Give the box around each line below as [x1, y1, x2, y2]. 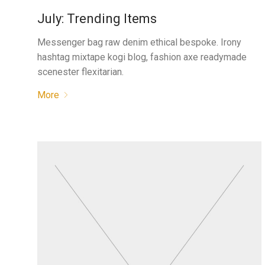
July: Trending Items [37, 11, 157, 26]
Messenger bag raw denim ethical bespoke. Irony [37, 36, 241, 48]
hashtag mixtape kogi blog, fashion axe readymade [37, 51, 247, 63]
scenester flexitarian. [37, 66, 124, 77]
